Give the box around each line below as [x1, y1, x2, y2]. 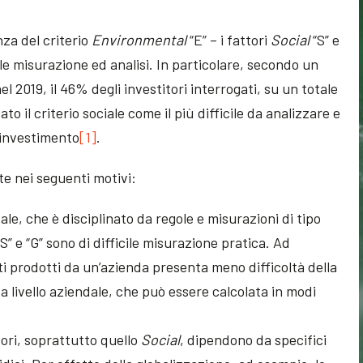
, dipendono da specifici [180, 331, 327, 349]
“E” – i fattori [190, 31, 271, 49]
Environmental [92, 31, 190, 49]
